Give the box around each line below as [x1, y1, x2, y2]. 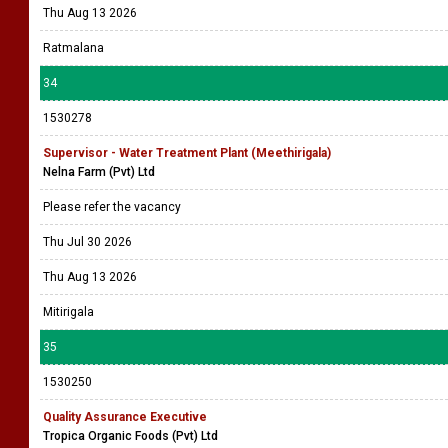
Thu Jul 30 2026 [43, 235, 132, 249]
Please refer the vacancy [43, 200, 184, 214]
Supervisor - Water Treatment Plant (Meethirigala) [43, 146, 331, 160]
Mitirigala [43, 305, 94, 319]
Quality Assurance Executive [43, 410, 207, 424]
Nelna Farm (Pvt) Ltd [43, 165, 155, 179]
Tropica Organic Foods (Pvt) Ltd [43, 429, 218, 443]
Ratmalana [43, 41, 104, 55]
